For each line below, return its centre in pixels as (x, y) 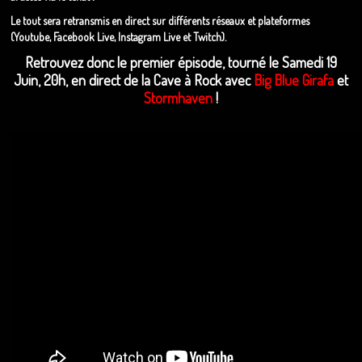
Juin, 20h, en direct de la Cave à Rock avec (133, 80)
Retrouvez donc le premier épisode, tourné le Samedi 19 (181, 62)
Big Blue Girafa (293, 80)
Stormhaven (178, 97)
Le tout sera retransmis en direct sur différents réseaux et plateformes (160, 20)
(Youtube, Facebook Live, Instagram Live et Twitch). (119, 36)
